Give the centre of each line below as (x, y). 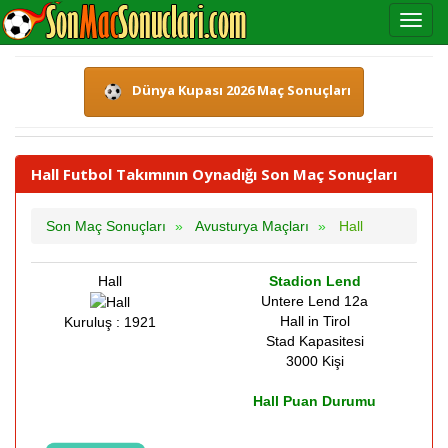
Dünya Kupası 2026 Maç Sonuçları (241, 90)
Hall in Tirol (314, 321)
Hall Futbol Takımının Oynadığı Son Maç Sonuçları (214, 174)
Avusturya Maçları (252, 226)
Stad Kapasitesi (314, 341)
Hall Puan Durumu (314, 401)
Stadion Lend (314, 281)
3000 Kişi (314, 361)
